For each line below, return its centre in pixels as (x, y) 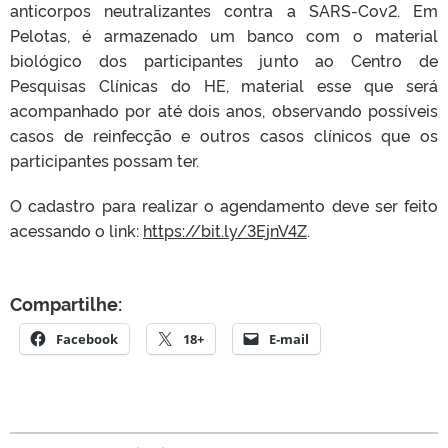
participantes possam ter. (104, 160)
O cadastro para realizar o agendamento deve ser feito (224, 205)
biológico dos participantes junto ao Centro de (224, 60)
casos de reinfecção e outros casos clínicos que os (224, 135)
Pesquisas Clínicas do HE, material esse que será (224, 85)
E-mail (289, 339)
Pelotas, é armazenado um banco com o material (224, 35)
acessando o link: (76, 230)
